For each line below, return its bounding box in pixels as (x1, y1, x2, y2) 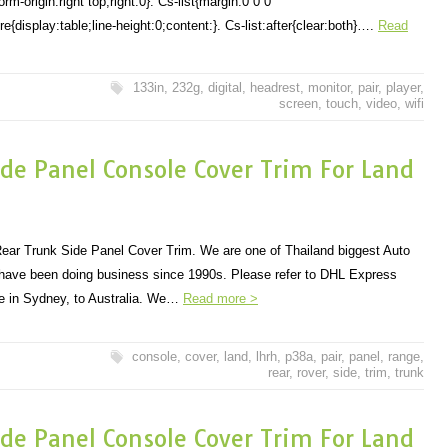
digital (208, 80, 242, 95)
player (386, 80, 420, 95)
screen (279, 96, 318, 111)
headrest (250, 80, 300, 95)
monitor (308, 80, 350, 95)
